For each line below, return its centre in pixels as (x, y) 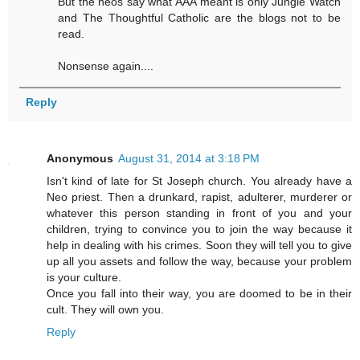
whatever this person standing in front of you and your (199, 213)
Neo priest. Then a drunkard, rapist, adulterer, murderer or (199, 196)
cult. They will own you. (105, 309)
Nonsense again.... (106, 65)
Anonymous (80, 158)
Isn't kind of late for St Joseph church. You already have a (199, 180)
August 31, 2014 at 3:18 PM (189, 158)
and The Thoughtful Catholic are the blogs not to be (199, 17)
